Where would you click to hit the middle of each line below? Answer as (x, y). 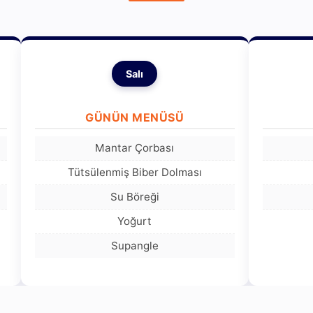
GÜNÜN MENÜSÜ (135, 117)
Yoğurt (135, 221)
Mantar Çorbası (135, 147)
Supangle (134, 245)
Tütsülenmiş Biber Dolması (134, 172)
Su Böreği (134, 196)
